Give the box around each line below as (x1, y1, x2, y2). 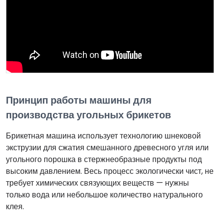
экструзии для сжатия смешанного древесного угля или (6, 141, 209, 153)
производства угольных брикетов (6, 108, 171, 122)
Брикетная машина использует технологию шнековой (6, 130, 201, 141)
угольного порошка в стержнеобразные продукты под (6, 153, 202, 165)
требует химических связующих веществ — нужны (6, 177, 189, 189)
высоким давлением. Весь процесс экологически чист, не (6, 165, 214, 177)
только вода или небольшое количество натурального (6, 189, 203, 200)
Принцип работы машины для (6, 93, 152, 107)
